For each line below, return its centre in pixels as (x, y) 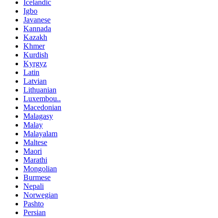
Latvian (35, 81)
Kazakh (35, 37)
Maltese (35, 142)
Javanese (37, 19)
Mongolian (40, 168)
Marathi (35, 160)
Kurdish (36, 54)
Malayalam (40, 133)
